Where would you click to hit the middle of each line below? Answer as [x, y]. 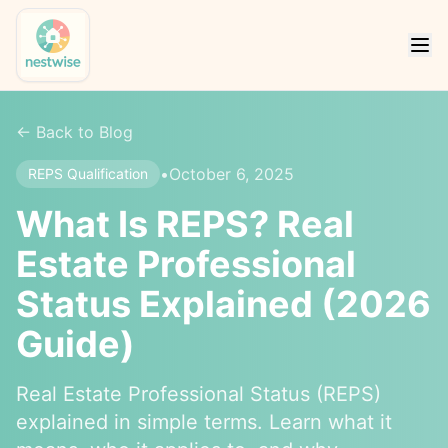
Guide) [75, 344]
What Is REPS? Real [185, 224]
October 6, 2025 [231, 174]
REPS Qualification [88, 173]
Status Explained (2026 [223, 304]
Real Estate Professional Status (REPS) [198, 394]
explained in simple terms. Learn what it [204, 422]
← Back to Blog [74, 132]
